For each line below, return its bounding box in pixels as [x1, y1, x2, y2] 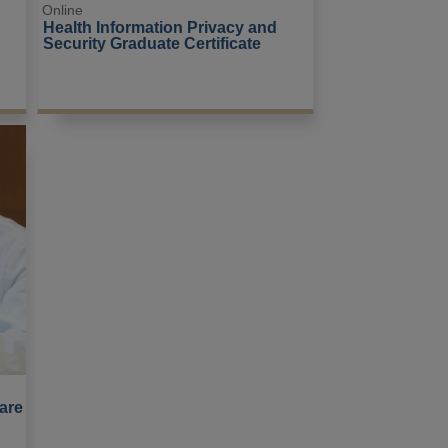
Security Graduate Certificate [42, 34, 261, 53]
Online [42, 2, 84, 19]
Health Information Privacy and [42, 18, 281, 37]
